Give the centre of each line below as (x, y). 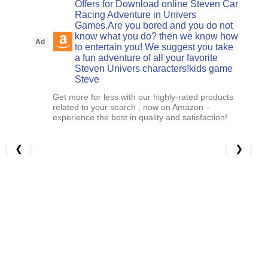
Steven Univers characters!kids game (154, 68)
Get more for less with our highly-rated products (143, 97)
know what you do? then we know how (157, 36)
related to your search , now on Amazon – (132, 107)
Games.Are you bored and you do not (154, 25)
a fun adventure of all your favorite (147, 57)
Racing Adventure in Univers (136, 14)
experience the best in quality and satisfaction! (140, 117)
